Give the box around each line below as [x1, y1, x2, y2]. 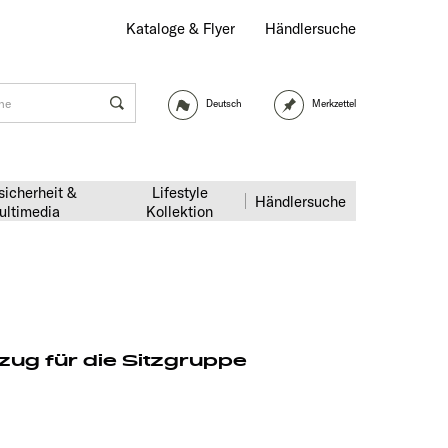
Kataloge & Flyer [126, 19, 235, 38]
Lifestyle [151, 183, 208, 202]
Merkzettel [312, 97, 356, 110]
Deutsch [206, 97, 242, 110]
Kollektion [146, 202, 213, 221]
